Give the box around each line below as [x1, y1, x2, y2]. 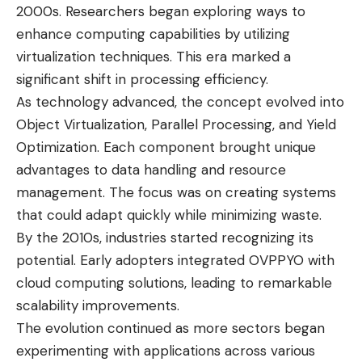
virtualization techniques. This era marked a [16, 48, 291, 66]
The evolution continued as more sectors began [16, 319, 325, 338]
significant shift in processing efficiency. [16, 70, 268, 89]
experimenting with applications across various [16, 342, 315, 360]
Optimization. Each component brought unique [16, 138, 316, 157]
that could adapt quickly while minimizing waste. [16, 206, 322, 225]
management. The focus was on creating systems [16, 183, 336, 202]
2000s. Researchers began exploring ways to [16, 2, 305, 21]
